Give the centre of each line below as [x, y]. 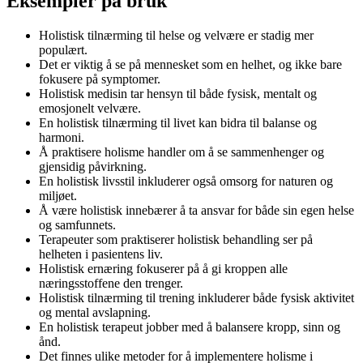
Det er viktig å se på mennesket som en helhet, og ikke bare [190, 64]
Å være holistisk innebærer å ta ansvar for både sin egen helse [196, 210]
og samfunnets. [77, 224]
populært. [63, 49]
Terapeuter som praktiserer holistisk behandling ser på [176, 239]
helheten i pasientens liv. [101, 254]
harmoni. [62, 137]
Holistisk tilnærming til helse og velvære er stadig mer [176, 35]
